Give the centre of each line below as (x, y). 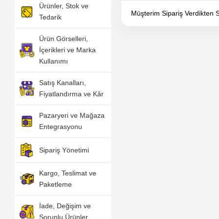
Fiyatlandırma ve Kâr (72, 94)
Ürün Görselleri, (64, 39)
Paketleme (56, 184)
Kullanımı (54, 61)
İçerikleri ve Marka (68, 50)
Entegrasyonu (61, 127)
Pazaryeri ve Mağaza (72, 115)
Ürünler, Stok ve (64, 6)
